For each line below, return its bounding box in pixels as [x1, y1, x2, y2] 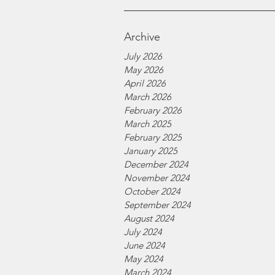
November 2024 [124, 172, 190, 184]
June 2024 [124, 239, 165, 251]
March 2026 [124, 91, 171, 103]
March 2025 [124, 118, 171, 130]
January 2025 [124, 145, 177, 157]
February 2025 [124, 131, 182, 143]
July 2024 [124, 226, 162, 238]
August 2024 [124, 212, 174, 224]
